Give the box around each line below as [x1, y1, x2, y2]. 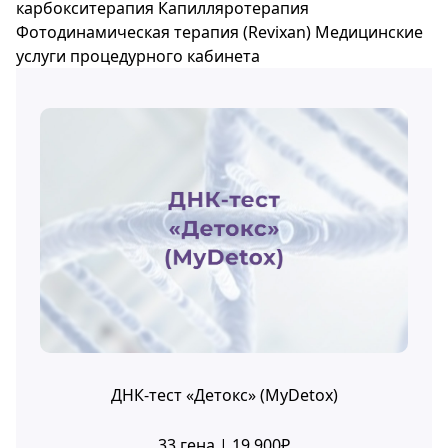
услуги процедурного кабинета [16, 45, 260, 67]
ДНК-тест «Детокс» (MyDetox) [110, 383, 338, 406]
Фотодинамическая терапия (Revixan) [16, 21, 311, 43]
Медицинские [315, 21, 423, 43]
